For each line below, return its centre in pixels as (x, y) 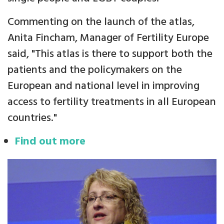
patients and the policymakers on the (95, 70)
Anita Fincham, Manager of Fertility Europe (108, 38)
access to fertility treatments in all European (112, 102)
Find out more (50, 141)
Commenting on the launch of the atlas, (101, 22)
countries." (32, 118)
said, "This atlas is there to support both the (110, 54)
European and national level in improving (103, 86)
